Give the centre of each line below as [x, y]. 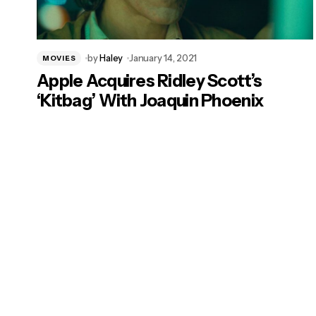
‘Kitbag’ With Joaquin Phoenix [151, 101]
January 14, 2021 [163, 58]
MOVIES [59, 58]
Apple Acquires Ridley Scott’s [150, 81]
